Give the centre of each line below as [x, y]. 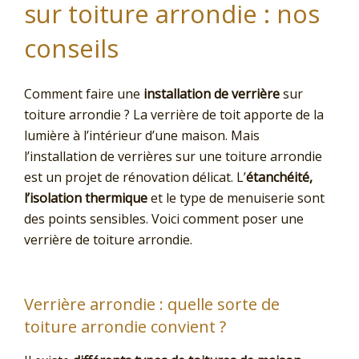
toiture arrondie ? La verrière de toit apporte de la [174, 115]
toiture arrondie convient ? [125, 327]
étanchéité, [279, 177]
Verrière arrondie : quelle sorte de [152, 305]
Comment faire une [84, 94]
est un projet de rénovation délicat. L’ [135, 177]
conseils [71, 48]
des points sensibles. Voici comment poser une [164, 219]
